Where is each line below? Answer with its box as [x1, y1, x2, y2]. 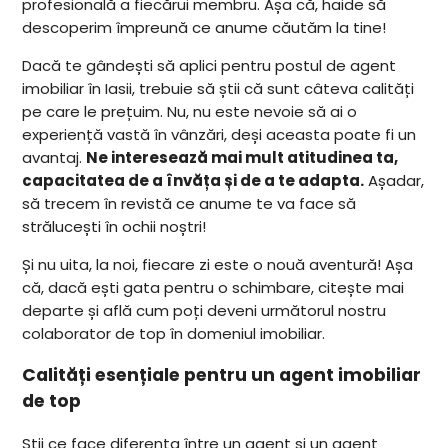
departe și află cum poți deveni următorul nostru [22, 299, 387, 321]
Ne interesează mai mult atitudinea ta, [86, 146, 399, 168]
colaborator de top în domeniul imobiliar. [22, 322, 326, 344]
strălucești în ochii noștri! [22, 215, 207, 237]
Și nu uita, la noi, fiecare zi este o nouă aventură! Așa [22, 253, 414, 275]
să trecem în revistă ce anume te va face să [22, 192, 357, 214]
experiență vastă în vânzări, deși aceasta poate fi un [22, 123, 417, 145]
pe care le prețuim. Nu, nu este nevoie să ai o [22, 100, 358, 122]
